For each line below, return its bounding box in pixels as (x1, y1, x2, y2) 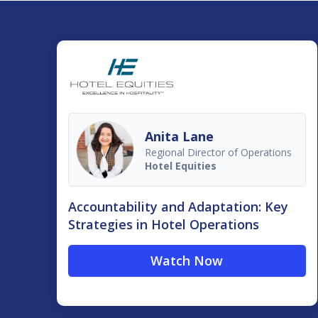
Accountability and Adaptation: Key (68, 198, 288, 216)
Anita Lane (145, 127, 214, 145)
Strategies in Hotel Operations (68, 216, 259, 234)
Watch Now (150, 252, 224, 270)
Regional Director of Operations (145, 145, 292, 159)
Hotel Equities (145, 158, 216, 172)
